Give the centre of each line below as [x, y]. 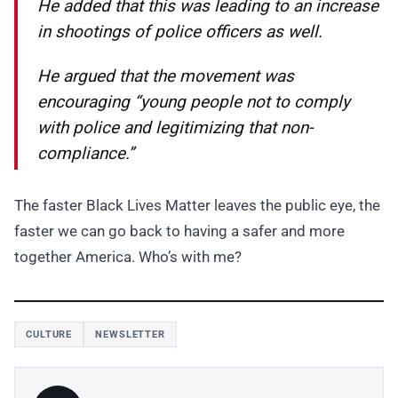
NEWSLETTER [130, 335]
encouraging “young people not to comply [194, 102]
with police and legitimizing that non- [175, 128]
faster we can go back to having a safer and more [179, 231]
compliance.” [86, 154]
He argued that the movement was [166, 76]
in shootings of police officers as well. [180, 32]
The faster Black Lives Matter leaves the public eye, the [197, 206]
